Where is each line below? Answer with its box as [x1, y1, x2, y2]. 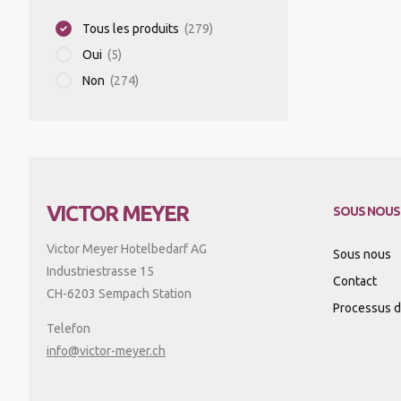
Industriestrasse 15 [47, 264, 154, 278]
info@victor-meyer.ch [47, 344, 166, 358]
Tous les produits [82, 21, 179, 36]
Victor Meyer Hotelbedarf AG [47, 242, 207, 256]
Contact [333, 274, 377, 288]
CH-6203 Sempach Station [47, 286, 192, 301]
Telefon [47, 321, 90, 336]
